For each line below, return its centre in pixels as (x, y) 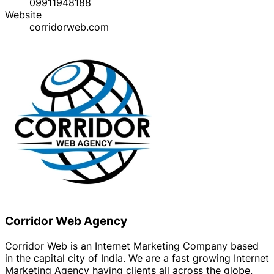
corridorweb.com (69, 27)
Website (23, 14)
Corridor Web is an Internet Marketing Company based (132, 246)
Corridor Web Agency (66, 221)
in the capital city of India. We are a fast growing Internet (137, 258)
